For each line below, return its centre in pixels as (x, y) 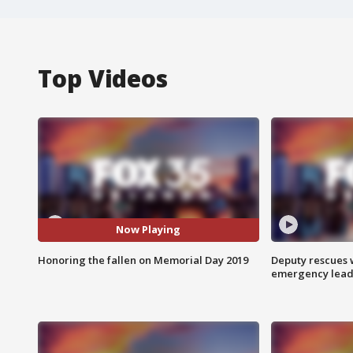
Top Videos (103, 78)
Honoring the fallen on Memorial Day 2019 (143, 260)
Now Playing (149, 230)
